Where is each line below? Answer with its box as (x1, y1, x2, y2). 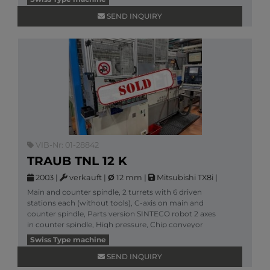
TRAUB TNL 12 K (27, 154, 127, 168)
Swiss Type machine (30, 235, 106, 244)
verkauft (67, 173, 102, 182)
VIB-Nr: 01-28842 (34, 140, 99, 149)
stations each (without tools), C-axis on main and (27, 198, 204, 207)
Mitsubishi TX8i (155, 173, 213, 182)
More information (27, 231, 91, 240)
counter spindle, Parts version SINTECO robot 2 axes (27, 209, 216, 218)
